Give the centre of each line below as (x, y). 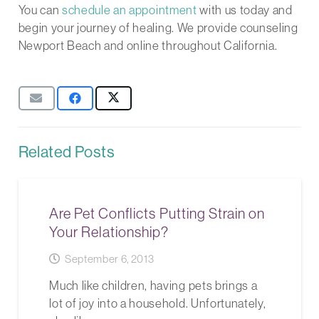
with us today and (245, 10)
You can (40, 10)
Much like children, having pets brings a (153, 285)
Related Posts (67, 151)
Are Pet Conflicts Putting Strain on (157, 213)
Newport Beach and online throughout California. (148, 46)
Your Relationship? (109, 231)
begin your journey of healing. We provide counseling (158, 28)
